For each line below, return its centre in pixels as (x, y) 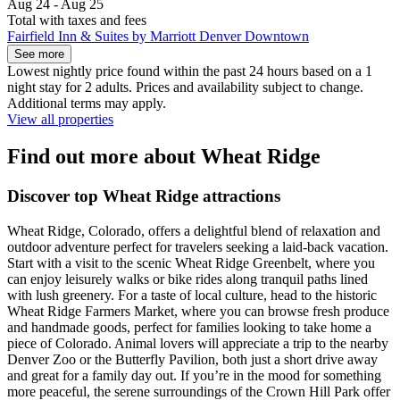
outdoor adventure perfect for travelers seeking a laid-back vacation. (198, 247)
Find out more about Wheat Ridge (164, 157)
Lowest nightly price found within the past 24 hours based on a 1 (190, 71)
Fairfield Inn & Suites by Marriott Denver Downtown (158, 36)
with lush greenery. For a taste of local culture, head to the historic (192, 296)
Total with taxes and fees (77, 20)
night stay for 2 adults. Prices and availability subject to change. (185, 87)
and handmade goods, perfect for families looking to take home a (189, 328)
